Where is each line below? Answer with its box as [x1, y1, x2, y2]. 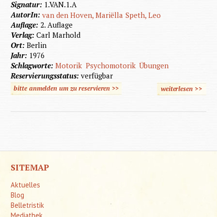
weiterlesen [160, 84, 193, 93]
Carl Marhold [36, 30, 81, 40]
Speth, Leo [125, 10, 161, 20]
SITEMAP [11, 162, 49, 173]
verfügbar [81, 71, 113, 81]
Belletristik [11, 201, 45, 210]
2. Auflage [40, 20, 73, 30]
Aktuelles [11, 180, 41, 190]
